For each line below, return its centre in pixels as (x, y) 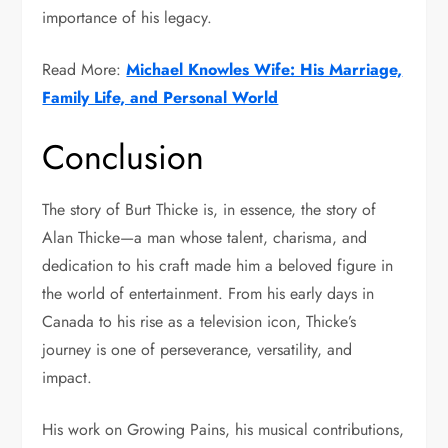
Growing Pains (176, 430)
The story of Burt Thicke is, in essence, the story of (209, 210)
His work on (85, 430)
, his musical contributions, (315, 430)
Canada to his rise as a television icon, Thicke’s (199, 322)
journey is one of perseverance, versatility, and (197, 350)
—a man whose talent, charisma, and (244, 238)
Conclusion (123, 158)
